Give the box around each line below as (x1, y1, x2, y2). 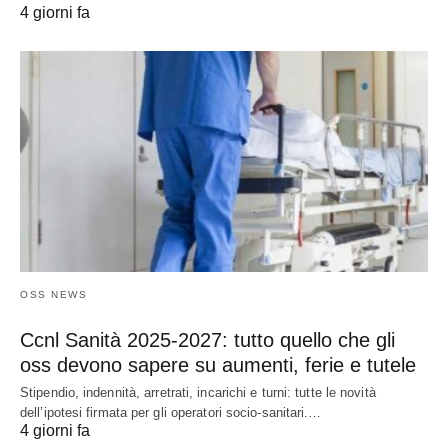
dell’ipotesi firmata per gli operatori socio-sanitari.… (20, 405, 322, 421)
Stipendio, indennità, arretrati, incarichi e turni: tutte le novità (20, 385, 376, 401)
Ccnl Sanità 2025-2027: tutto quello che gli (20, 329, 395, 352)
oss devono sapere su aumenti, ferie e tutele (20, 354, 416, 377)
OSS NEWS (20, 289, 87, 301)
